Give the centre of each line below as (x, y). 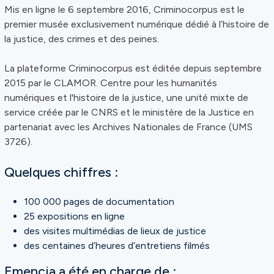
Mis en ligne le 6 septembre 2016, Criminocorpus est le (124, 10)
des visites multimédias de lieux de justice (115, 231)
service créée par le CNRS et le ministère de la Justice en (129, 113)
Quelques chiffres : (61, 172)
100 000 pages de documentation (99, 202)
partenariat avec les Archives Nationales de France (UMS (128, 127)
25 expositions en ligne (74, 217)
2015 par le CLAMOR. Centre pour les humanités (111, 83)
